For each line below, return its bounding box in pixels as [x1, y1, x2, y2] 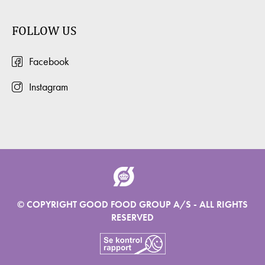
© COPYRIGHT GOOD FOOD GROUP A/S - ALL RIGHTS [17, 198, 248, 211]
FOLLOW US [12, 22, 76, 38]
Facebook [29, 54, 69, 68]
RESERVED [111, 211, 154, 224]
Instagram [29, 80, 68, 93]
